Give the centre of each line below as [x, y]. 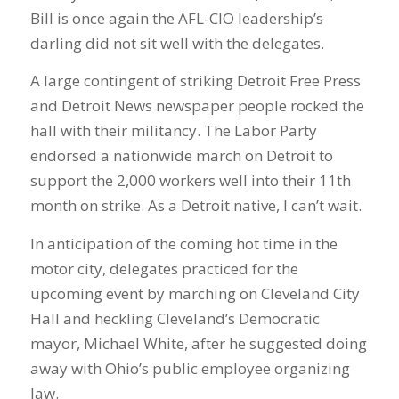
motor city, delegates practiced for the [164, 268]
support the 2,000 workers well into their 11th [190, 181]
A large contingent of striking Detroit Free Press [195, 81]
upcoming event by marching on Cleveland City [195, 293]
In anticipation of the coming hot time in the [183, 243]
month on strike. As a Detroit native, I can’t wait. [195, 206]
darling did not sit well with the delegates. [177, 43]
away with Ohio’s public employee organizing [190, 368]
